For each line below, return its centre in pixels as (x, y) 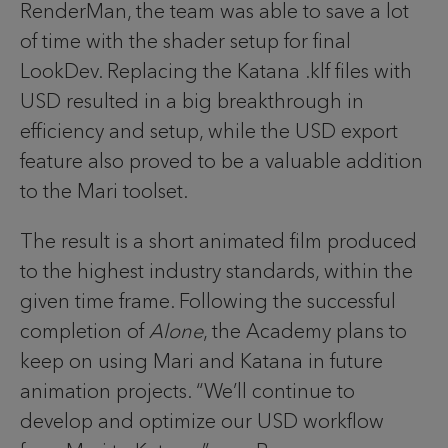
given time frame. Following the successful (208, 301)
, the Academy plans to (305, 331)
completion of (84, 331)
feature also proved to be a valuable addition (221, 161)
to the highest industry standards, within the (216, 271)
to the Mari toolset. (104, 191)
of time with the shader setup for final (185, 41)
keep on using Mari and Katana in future (201, 361)
